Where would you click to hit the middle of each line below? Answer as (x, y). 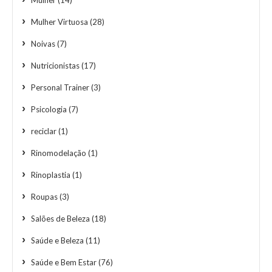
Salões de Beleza (60, 218)
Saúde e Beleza (57, 240)
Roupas (44, 196)
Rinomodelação (59, 153)
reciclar (44, 131)
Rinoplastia (51, 175)
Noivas (43, 43)
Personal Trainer (60, 87)
